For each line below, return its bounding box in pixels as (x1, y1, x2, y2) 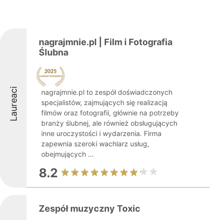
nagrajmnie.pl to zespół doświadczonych (41, 88, 172, 96)
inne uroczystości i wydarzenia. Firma (41, 129, 162, 137)
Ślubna (39, 47, 68, 57)
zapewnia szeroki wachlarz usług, (41, 139, 149, 148)
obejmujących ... (41, 150, 94, 158)
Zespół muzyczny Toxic (39, 203, 140, 214)
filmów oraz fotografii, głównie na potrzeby (41, 109, 179, 117)
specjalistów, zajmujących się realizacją (41, 98, 167, 107)
